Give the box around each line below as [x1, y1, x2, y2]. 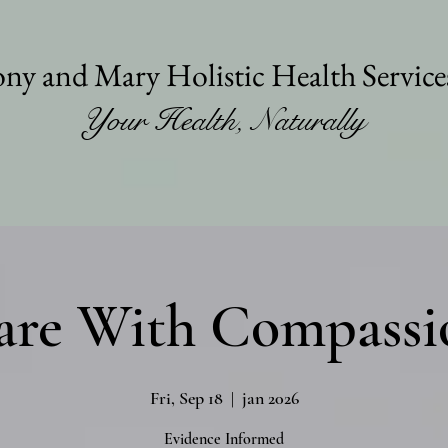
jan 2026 [241, 387, 299, 410]
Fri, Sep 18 [149, 387, 223, 410]
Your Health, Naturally [82, 101, 365, 140]
